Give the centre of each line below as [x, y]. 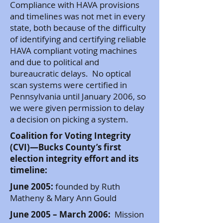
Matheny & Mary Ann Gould [63, 198]
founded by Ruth [87, 186]
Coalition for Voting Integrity [70, 136]
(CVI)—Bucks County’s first [65, 147]
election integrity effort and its [74, 159]
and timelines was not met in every [78, 16]
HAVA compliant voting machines [73, 51]
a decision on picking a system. [69, 119]
